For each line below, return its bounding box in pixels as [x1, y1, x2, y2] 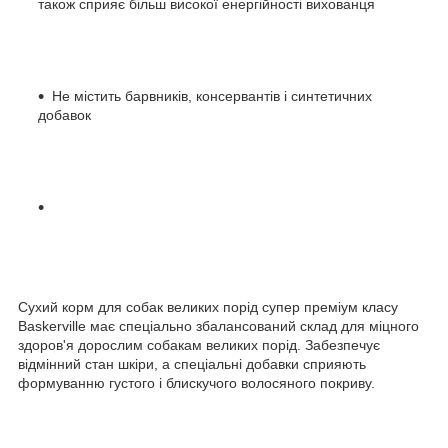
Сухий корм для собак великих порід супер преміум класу [18, 298, 398, 315]
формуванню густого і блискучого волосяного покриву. [18, 374, 375, 391]
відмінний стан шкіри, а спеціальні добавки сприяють [18, 355, 366, 372]
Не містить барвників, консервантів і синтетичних [52, 87, 372, 104]
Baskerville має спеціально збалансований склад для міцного [18, 317, 419, 334]
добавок [38, 106, 91, 123]
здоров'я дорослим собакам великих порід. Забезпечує [18, 336, 380, 353]
